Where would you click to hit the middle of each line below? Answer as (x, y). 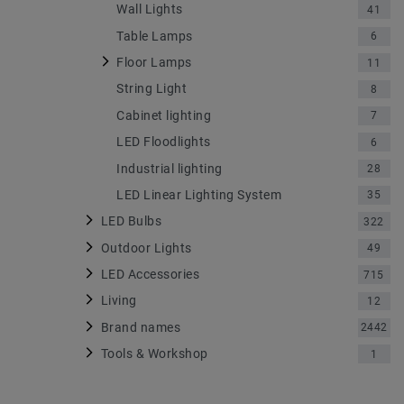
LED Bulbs (131, 221)
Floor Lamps (154, 63)
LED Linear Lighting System (199, 194)
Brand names (140, 327)
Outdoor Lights (146, 248)
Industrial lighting (170, 168)
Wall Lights (150, 9)
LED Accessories (150, 275)
